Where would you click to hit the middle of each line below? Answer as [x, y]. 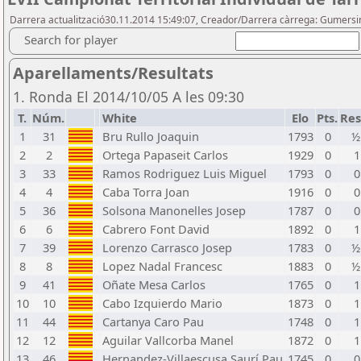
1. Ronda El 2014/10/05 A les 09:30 [129, 97]
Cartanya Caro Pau [153, 322]
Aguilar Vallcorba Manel [168, 340]
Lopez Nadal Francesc [162, 266]
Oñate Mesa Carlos [154, 284]
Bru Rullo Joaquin [151, 136]
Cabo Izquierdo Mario [162, 303]
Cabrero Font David [156, 229]
